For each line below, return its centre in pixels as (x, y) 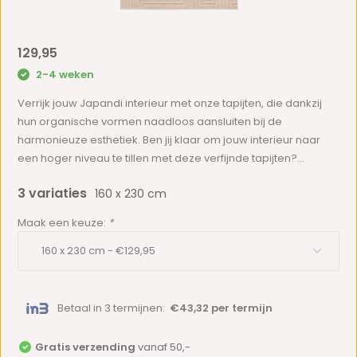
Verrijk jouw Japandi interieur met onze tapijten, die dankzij (170, 103)
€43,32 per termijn (222, 308)
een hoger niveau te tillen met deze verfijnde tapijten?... (161, 158)
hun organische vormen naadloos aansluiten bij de (150, 121)
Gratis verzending (86, 347)
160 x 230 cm (131, 193)
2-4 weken (64, 75)
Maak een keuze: (63, 222)
